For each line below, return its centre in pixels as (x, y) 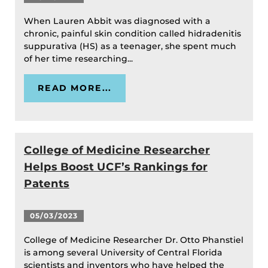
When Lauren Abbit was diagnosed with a (117, 21)
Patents (47, 184)
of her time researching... (80, 59)
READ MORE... (75, 88)
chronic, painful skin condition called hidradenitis (133, 34)
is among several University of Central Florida (123, 253)
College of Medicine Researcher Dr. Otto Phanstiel (134, 240)
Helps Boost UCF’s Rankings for (116, 167)
